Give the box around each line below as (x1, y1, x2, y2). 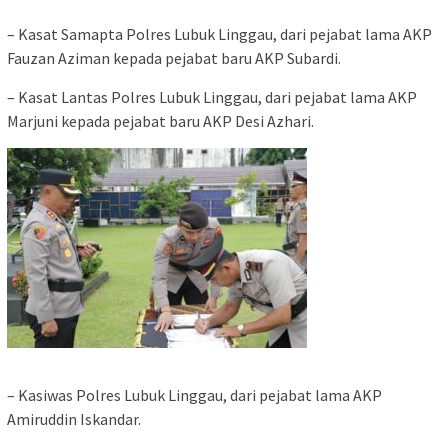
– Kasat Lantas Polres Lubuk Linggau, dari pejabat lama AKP (7, 87, 417, 108)
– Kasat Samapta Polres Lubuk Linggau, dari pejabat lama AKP (7, 24, 432, 45)
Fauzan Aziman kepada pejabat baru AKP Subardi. (7, 48, 341, 69)
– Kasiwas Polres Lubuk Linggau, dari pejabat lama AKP (7, 385, 382, 406)
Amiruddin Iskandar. (7, 409, 141, 430)
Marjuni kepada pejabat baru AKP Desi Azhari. (7, 111, 314, 132)
